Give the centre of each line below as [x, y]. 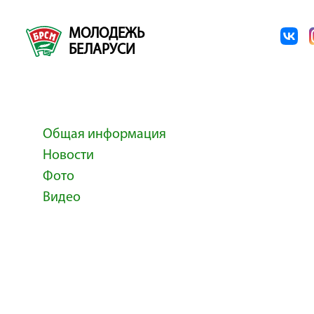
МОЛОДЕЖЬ [107, 34]
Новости [68, 156]
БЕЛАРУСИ [102, 50]
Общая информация [104, 135]
